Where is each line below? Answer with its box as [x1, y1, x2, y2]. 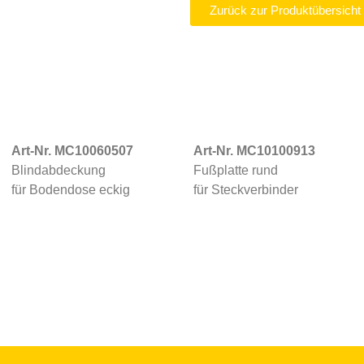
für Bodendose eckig [11, 183, 130, 197]
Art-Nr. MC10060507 [11, 144, 133, 158]
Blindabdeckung [11, 163, 106, 177]
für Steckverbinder [193, 183, 298, 197]
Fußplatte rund [193, 163, 281, 177]
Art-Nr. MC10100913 [193, 144, 315, 158]
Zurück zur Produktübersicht [210, 3, 361, 17]
